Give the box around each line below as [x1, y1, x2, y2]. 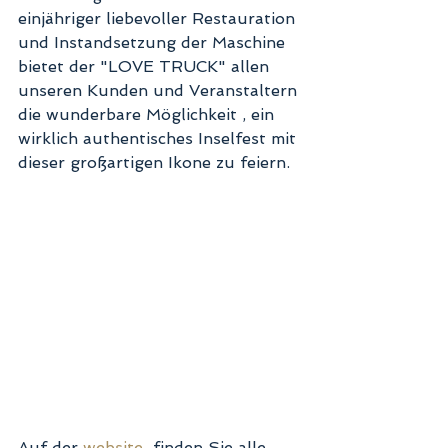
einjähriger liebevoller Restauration [18, 9, 300, 28]
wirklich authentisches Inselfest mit [18, 129, 301, 148]
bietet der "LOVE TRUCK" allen [18, 57, 274, 76]
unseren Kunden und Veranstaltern [18, 81, 302, 100]
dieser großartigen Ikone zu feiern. [18, 153, 295, 172]
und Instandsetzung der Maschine [18, 33, 290, 52]
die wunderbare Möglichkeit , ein [18, 105, 279, 124]
